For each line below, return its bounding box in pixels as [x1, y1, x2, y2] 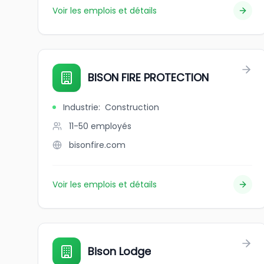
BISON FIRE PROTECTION [88, 70, 209, 85]
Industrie [63, 101, 98, 113]
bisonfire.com [69, 139, 126, 151]
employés [91, 120, 131, 132]
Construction [105, 101, 159, 113]
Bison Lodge [88, 244, 151, 259]
